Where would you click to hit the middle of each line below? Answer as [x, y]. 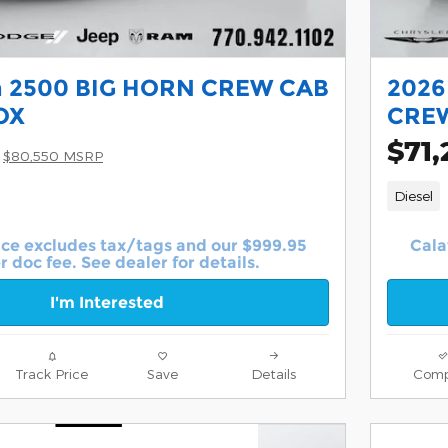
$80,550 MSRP [53, 156]
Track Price [51, 373]
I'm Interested [107, 302]
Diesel [413, 195]
